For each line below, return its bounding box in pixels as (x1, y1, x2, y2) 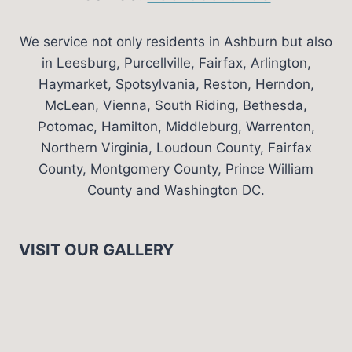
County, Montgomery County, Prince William (38, 160, 313, 177)
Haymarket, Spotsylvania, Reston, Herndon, (38, 75, 314, 92)
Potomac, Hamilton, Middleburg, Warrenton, (37, 118, 315, 134)
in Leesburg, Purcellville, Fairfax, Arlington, (41, 54, 311, 71)
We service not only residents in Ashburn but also (20, 33, 332, 49)
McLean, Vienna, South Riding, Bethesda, (45, 97, 307, 113)
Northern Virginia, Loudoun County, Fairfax (40, 139, 312, 156)
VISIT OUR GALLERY (19, 240, 174, 259)
